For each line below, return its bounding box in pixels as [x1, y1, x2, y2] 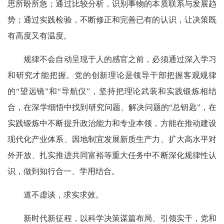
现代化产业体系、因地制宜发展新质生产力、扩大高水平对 [7, 134, 216, 143]
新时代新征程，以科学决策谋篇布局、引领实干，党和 [7, 213, 216, 222]
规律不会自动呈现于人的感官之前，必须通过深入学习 [7, 54, 216, 63]
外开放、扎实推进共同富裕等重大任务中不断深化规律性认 [7, 150, 216, 159]
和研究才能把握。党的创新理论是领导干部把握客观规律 [7, 70, 216, 79]
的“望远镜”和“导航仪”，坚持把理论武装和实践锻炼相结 [7, 86, 216, 95]
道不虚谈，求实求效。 [7, 190, 103, 199]
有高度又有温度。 [7, 31, 71, 40]
